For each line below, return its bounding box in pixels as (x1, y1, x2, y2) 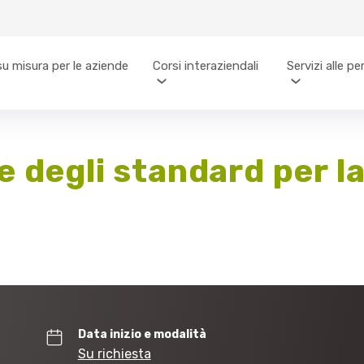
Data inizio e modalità (77, 327, 206, 341)
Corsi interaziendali (153, 58, 259, 73)
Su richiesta (77, 346, 151, 362)
